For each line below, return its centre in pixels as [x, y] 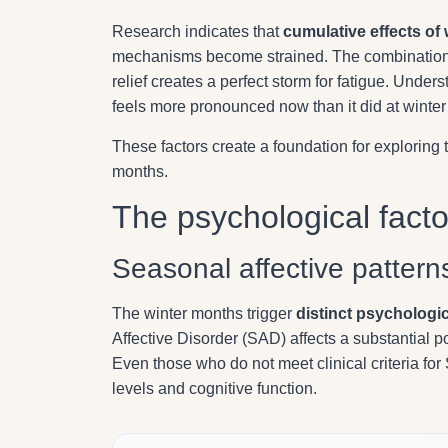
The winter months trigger [204, 313]
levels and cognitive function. [214, 388]
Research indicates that [197, 32]
